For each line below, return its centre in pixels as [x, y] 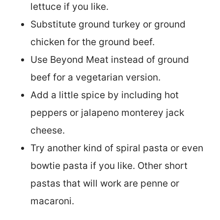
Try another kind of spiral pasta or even [117, 148]
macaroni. [52, 201]
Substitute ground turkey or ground [108, 24]
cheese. [48, 130]
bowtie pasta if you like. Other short [109, 165]
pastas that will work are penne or [105, 183]
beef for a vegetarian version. [96, 77]
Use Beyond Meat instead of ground [110, 59]
